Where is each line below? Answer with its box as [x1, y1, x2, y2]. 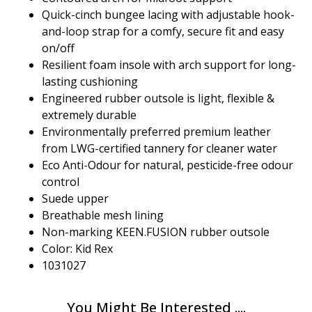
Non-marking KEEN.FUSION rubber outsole [42, 224, 270, 240]
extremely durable [42, 107, 136, 123]
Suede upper [42, 191, 109, 207]
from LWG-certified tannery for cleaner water [42, 141, 277, 157]
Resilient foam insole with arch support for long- [42, 57, 296, 73]
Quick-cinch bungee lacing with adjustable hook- [42, 7, 295, 23]
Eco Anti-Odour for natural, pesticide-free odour [42, 157, 293, 173]
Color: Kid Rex [42, 241, 113, 257]
